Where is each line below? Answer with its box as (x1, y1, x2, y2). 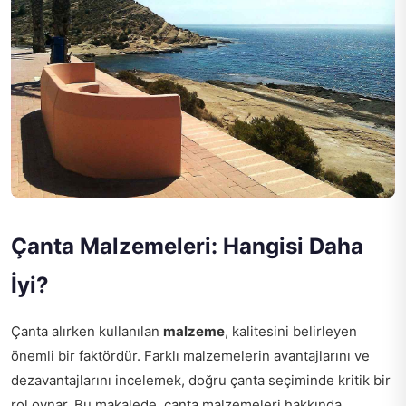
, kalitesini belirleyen (225, 323, 357, 341)
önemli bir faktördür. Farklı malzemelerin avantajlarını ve (11, 347, 370, 365)
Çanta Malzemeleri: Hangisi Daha (11, 233, 363, 260)
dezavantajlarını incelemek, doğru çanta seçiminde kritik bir (11, 372, 391, 390)
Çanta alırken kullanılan (11, 323, 163, 341)
